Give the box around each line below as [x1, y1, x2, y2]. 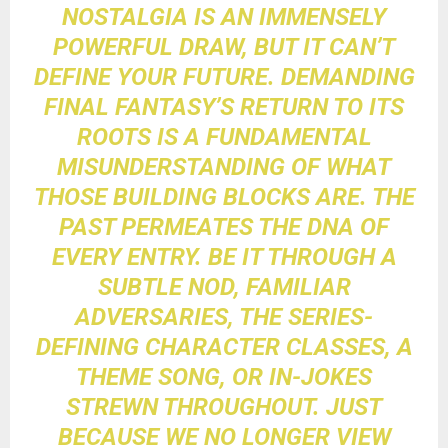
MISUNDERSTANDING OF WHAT [57, 152, 391, 181]
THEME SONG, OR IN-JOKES [76, 362, 372, 391]
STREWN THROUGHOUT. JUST [66, 392, 382, 421]
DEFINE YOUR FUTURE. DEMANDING [33, 62, 415, 91]
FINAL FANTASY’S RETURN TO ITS [44, 92, 404, 121]
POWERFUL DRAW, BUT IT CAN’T [53, 32, 395, 61]
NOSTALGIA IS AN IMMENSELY [62, 2, 386, 31]
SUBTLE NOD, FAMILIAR [97, 272, 351, 301]
